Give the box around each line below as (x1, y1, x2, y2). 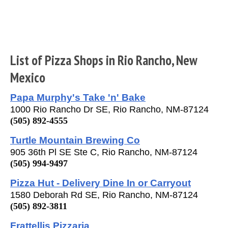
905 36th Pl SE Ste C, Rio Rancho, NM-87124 (10, 147, 197, 157)
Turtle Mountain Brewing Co (10, 134, 140, 146)
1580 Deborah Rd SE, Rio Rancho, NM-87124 (10, 189, 198, 200)
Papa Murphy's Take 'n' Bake (10, 91, 146, 103)
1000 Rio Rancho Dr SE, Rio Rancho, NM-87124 (10, 104, 209, 115)
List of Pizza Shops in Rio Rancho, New (10, 51, 197, 69)
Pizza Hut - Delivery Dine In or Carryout (10, 177, 191, 188)
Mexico (10, 68, 45, 86)
